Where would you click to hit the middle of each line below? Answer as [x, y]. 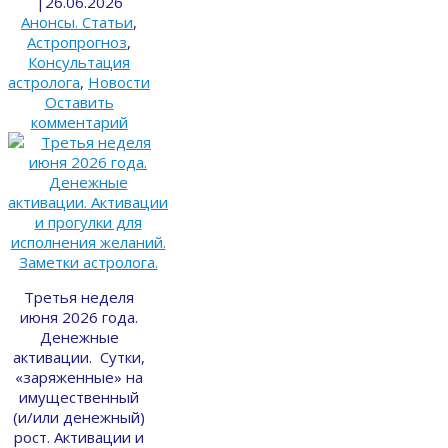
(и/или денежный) [79, 416]
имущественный [79, 396]
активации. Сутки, [79, 356]
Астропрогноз [77, 41]
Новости [119, 81]
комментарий [79, 121]
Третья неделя [79, 296]
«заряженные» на [79, 376]
